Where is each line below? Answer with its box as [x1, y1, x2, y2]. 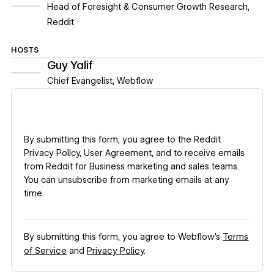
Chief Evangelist [46, 76, 113, 86]
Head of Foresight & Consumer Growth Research [46, 1, 248, 12]
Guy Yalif [46, 58, 93, 72]
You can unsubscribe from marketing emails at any [24, 175, 230, 185]
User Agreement [84, 148, 152, 158]
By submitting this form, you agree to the [24, 135, 194, 145]
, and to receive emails [152, 148, 245, 158]
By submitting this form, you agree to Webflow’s [24, 231, 223, 243]
